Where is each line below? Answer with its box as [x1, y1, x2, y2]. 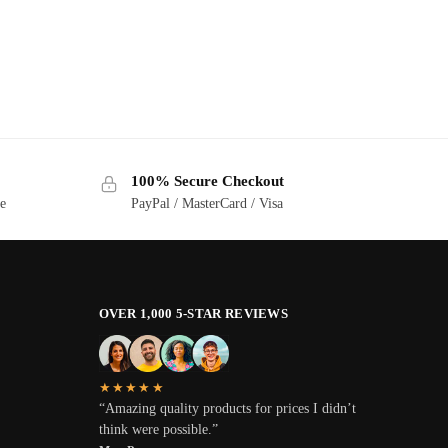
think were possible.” [98, 421, 218, 437]
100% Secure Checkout [130, 173, 284, 190]
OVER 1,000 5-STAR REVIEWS [98, 305, 288, 321]
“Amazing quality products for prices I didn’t [98, 400, 356, 416]
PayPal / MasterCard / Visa [130, 195, 283, 211]
